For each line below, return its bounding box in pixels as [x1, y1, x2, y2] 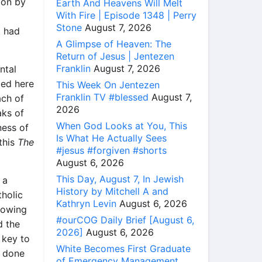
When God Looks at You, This [56, 119, 187, 132]
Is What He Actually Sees [56, 132, 167, 144]
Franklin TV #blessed [56, 91, 149, 103]
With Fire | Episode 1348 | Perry [56, 9, 196, 21]
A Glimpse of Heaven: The [56, 37, 171, 50]
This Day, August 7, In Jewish [56, 173, 184, 185]
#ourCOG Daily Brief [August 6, [56, 213, 194, 226]
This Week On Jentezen [56, 78, 160, 91]
